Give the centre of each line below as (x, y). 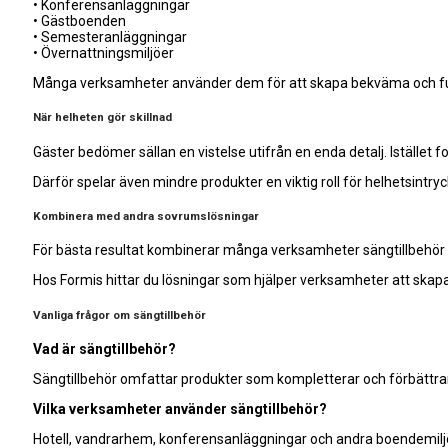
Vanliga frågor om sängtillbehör (119, 314)
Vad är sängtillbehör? (104, 349)
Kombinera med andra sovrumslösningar (146, 216)
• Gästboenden (79, 20)
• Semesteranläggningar (110, 36)
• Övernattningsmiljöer (103, 52)
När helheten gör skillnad (102, 117)
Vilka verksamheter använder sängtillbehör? (180, 409)
